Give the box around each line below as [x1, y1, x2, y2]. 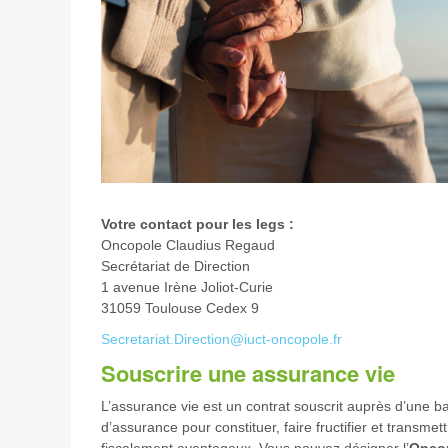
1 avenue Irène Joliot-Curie [100, 279, 305, 296]
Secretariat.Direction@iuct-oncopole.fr [100, 331, 342, 348]
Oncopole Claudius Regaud [100, 237, 311, 254]
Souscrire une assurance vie [100, 357, 395, 390]
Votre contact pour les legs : [100, 216, 294, 233]
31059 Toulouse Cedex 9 [100, 300, 311, 317]
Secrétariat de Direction [100, 258, 270, 275]
